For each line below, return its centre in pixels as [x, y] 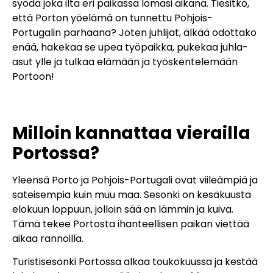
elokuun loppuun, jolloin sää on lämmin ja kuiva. [123, 209]
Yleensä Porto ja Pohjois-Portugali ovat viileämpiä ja [135, 180]
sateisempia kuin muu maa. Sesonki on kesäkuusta [132, 194]
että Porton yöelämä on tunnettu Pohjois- [112, 18]
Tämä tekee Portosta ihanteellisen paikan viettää [131, 224]
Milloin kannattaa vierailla [131, 133]
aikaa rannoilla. [48, 238]
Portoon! [33, 76]
